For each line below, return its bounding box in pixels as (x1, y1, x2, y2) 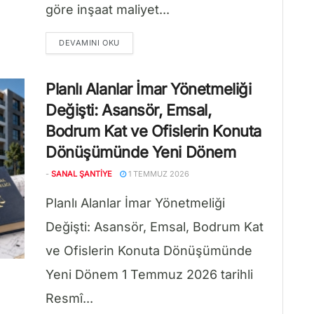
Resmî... (46, 291, 93, 306)
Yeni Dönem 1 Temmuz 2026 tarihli (46, 267, 253, 282)
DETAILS (118, 37, 153, 47)
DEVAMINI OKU (59, 38, 120, 48)
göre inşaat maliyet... (46, 2, 170, 17)
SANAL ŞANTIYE (51, 169, 112, 179)
